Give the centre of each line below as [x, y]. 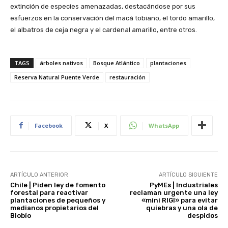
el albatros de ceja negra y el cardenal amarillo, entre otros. [104, 30]
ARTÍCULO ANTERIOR [39, 175]
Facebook [49, 125]
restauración [127, 77]
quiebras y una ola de [182, 208]
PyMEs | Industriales [183, 185]
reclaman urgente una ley [174, 192]
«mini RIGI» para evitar [179, 200]
